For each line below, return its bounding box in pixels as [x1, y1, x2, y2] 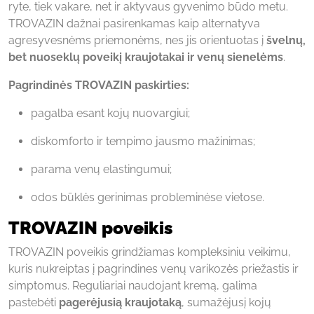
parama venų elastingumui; [31, 162, 172, 176]
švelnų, [266, 33, 306, 47]
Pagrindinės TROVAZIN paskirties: [8, 78, 189, 92]
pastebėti [8, 295, 59, 309]
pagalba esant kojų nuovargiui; [31, 106, 190, 120]
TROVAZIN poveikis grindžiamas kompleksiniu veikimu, [8, 245, 291, 259]
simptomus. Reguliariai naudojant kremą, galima [8, 278, 257, 292]
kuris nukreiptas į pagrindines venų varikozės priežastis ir [8, 261, 299, 275]
